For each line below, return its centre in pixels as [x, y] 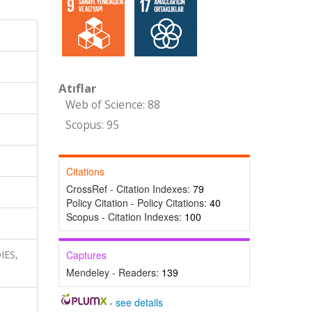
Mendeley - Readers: [114, 272]
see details [140, 302]
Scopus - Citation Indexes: [125, 217]
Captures [86, 255]
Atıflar [77, 88]
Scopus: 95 [92, 125]
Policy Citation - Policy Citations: [138, 203]
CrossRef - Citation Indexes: [129, 189]
